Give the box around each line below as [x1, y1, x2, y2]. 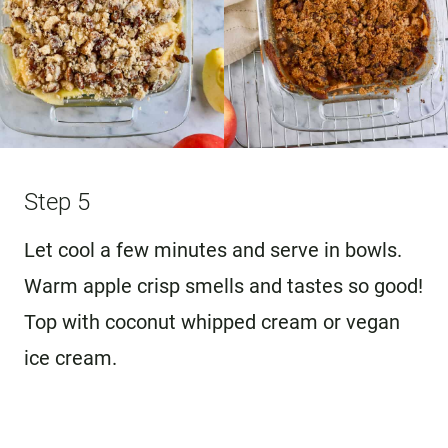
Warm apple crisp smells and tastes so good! [24, 274, 423, 299]
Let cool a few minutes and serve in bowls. [24, 238, 402, 263]
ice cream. [24, 346, 117, 371]
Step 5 [24, 188, 90, 217]
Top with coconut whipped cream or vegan [24, 310, 400, 335]
